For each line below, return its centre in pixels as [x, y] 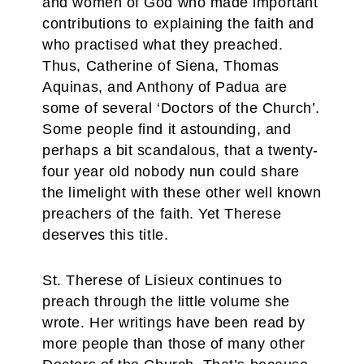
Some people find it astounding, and [167, 129]
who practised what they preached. [163, 45]
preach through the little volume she [166, 301]
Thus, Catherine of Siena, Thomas [161, 66]
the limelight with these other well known [182, 193]
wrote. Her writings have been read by [174, 323]
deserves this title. [106, 235]
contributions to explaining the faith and [178, 24]
